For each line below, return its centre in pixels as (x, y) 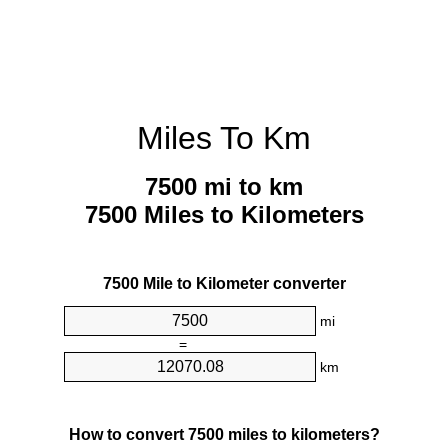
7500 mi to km (224, 187)
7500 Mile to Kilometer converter (224, 284)
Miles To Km (224, 138)
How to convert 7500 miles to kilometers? (224, 434)
